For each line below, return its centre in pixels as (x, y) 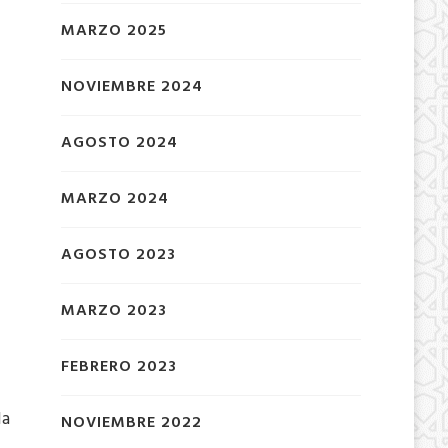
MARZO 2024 (114, 198)
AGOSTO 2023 (118, 254)
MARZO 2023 (113, 310)
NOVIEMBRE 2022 (131, 422)
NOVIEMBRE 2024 (131, 86)
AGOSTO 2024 (119, 142)
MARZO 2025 (113, 30)
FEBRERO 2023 (118, 366)
